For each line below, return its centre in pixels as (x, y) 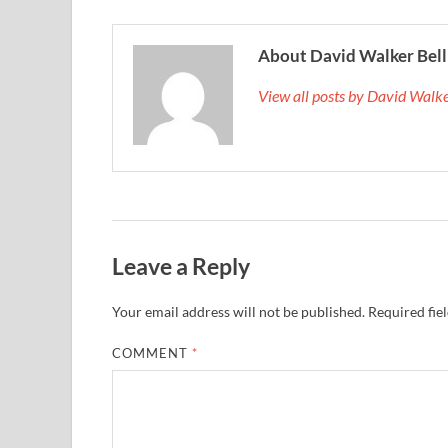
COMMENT (152, 353)
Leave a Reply (181, 265)
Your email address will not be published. (238, 312)
